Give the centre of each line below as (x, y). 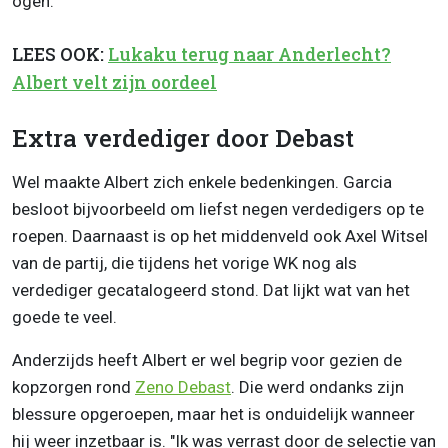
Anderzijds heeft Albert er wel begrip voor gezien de (207, 360)
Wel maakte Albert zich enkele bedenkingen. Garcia (202, 182)
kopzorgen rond (73, 387)
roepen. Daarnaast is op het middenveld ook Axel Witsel (220, 236)
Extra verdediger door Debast (183, 138)
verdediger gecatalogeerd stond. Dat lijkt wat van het (211, 290)
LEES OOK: (60, 54)
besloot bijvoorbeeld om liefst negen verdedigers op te (218, 209)
